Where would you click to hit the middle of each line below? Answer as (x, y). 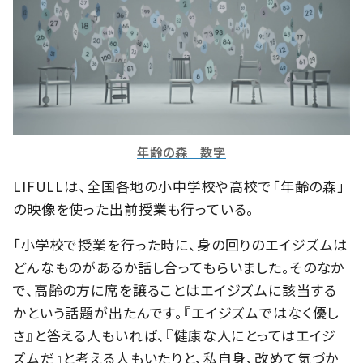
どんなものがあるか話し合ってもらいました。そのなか (179, 267)
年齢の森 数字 (181, 151)
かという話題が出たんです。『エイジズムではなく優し (176, 312)
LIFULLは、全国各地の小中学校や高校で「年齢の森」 (179, 186)
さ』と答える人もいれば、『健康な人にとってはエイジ (175, 335)
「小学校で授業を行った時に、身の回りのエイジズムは (181, 244)
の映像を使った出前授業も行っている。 (134, 208)
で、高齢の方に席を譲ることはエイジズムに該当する (175, 289)
